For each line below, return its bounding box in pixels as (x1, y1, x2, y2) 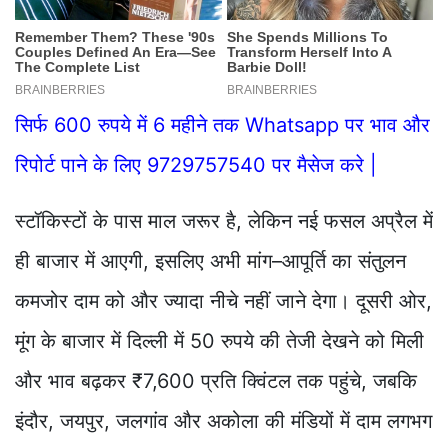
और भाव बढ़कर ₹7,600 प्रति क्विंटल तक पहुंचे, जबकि (15, 369, 417, 394)
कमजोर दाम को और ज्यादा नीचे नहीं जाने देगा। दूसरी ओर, (15, 289, 432, 314)
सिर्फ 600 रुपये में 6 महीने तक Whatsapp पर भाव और (15, 113, 430, 138)
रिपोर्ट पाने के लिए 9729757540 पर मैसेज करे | (15, 153, 377, 178)
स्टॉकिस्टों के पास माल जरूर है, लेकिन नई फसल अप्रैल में (15, 209, 433, 234)
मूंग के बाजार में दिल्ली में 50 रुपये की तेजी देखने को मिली (15, 329, 424, 354)
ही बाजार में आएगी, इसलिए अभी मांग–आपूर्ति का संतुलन (15, 249, 406, 274)
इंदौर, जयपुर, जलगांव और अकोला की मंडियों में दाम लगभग (15, 409, 432, 434)
